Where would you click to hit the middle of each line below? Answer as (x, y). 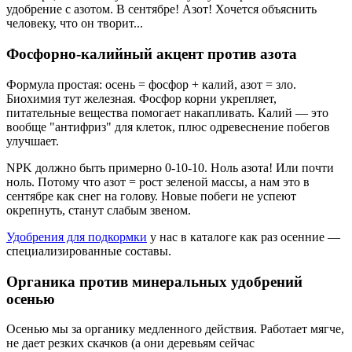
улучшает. (33, 141)
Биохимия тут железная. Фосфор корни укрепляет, (141, 98)
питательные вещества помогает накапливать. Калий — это (167, 112)
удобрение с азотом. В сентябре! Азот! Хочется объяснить (161, 9)
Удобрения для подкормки (77, 236)
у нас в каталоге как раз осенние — (244, 236)
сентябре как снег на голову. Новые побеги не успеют (151, 196)
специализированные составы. (89, 251)
